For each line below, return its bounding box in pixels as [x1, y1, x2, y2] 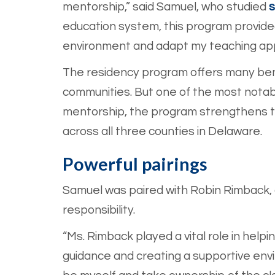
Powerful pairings [63, 153, 207, 175]
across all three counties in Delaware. [63, 125, 262, 138]
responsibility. [63, 204, 135, 217]
